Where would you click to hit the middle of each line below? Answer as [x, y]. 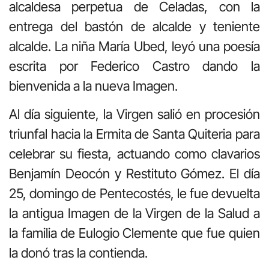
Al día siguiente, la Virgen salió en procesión [134, 114]
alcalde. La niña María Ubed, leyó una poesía [134, 46]
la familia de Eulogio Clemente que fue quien [134, 233]
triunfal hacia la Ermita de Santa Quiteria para [134, 134]
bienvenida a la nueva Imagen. [93, 86]
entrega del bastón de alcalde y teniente [134, 26]
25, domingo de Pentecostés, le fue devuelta [134, 194]
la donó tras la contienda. [78, 253]
